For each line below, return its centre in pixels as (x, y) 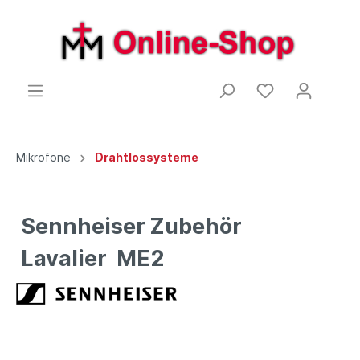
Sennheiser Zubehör (131, 226)
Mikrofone (43, 157)
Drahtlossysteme (147, 157)
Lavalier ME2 (90, 258)
